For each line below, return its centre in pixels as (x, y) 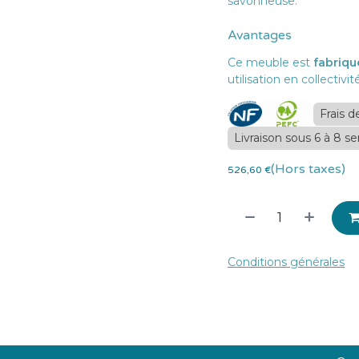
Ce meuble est (270, 63)
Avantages (260, 35)
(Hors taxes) (308, 169)
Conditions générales (286, 262)
